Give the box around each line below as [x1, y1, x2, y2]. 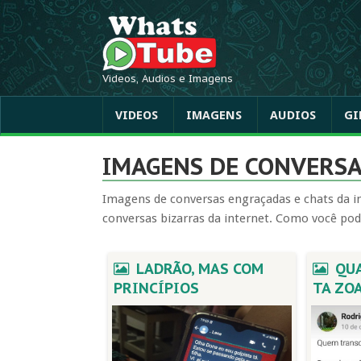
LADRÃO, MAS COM [131, 259, 263, 278]
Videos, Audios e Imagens [102, 72, 233, 85]
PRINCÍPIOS [114, 279, 200, 297]
